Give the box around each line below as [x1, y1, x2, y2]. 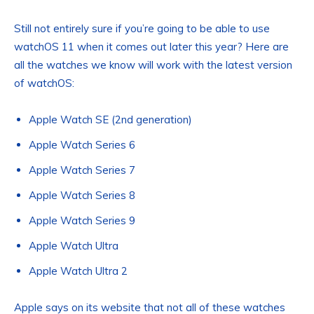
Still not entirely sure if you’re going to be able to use [14, 21, 270, 35]
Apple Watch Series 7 [29, 163, 135, 177]
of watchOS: [14, 76, 74, 90]
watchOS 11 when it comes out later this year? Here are [14, 39, 289, 53]
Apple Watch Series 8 [29, 188, 135, 202]
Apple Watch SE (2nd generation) [29, 112, 192, 126]
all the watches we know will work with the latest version [14, 57, 292, 71]
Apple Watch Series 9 [29, 213, 135, 227]
